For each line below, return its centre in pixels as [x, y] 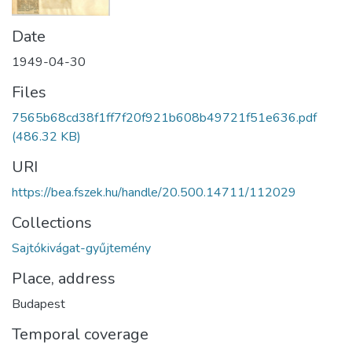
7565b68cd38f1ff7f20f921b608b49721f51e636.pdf [164, 118]
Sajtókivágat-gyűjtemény [81, 249]
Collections [52, 223]
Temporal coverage [80, 335]
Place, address [64, 279]
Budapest [38, 304]
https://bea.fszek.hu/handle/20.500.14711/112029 [154, 193]
